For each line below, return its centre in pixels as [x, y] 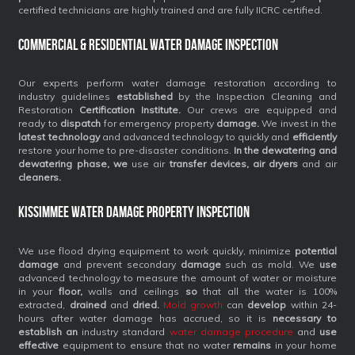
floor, [70, 291]
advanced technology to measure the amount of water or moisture [177, 277]
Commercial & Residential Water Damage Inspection [149, 44]
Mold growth [193, 304]
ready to [40, 124]
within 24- [311, 304]
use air [148, 164]
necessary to [304, 318]
